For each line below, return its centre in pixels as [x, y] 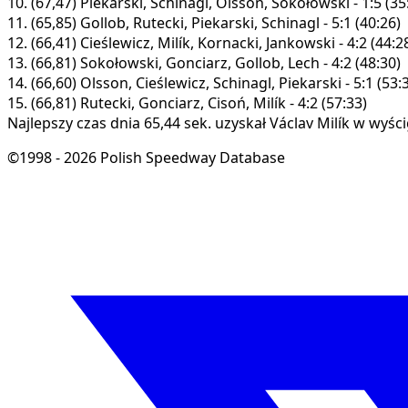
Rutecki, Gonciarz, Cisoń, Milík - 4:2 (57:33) [222, 102]
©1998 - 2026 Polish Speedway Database [146, 157]
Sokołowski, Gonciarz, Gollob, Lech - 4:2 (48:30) [239, 62]
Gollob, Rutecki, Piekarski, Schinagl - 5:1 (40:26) [239, 22]
